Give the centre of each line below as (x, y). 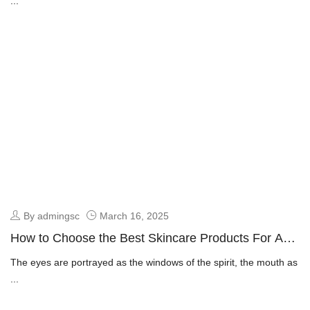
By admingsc (52, 216)
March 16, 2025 (134, 216)
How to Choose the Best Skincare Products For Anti (153, 238)
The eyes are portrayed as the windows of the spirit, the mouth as (154, 262)
